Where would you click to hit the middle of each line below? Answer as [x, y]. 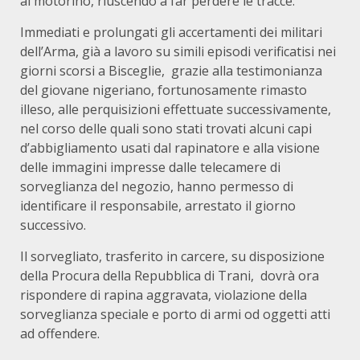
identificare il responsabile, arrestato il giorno [158, 206]
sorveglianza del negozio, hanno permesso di [157, 186]
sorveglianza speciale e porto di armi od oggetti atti [175, 314]
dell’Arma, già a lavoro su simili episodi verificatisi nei [178, 51]
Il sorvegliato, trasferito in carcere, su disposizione [172, 256]
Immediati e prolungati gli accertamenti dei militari [171, 32]
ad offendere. [60, 333]
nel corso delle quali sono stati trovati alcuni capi [166, 129]
